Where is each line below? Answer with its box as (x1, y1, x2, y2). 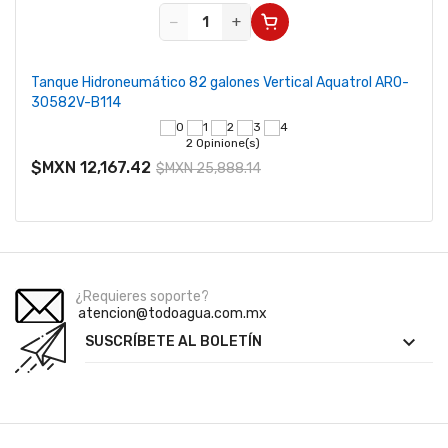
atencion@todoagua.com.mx (75, 305, 267, 322)
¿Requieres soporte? (75, 288, 209, 305)
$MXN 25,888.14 (156, 160, 261, 177)
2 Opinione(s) (185, 136, 263, 150)
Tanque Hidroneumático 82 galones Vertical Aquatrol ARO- (31, 74, 409, 91)
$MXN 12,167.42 (31, 158, 151, 177)
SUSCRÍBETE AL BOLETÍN (85, 333, 262, 350)
